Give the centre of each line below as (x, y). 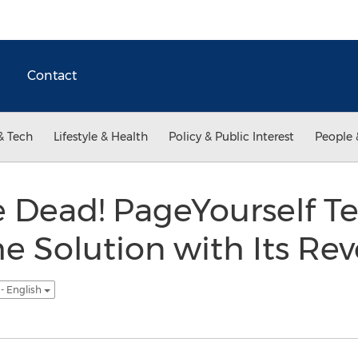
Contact (52, 76)
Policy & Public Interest (231, 137)
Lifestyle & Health (101, 137)
